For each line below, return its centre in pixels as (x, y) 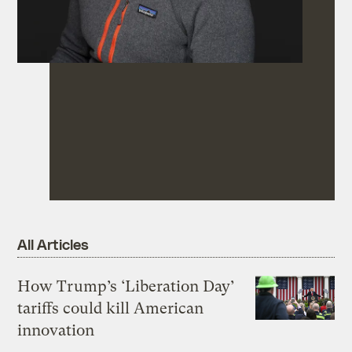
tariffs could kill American (111, 308)
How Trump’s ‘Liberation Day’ (126, 286)
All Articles (53, 244)
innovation (56, 330)
